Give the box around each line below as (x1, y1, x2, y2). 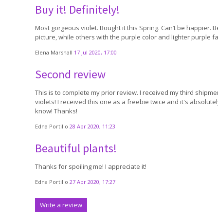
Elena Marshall (35, 49, 74, 56)
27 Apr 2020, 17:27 (70, 178, 115, 185)
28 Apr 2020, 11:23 (70, 123, 115, 130)
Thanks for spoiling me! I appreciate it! (35, 162, 146, 171)
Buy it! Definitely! (35, 2, 120, 17)
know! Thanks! (35, 107, 77, 115)
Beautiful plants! (35, 141, 117, 156)
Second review (35, 67, 106, 82)
